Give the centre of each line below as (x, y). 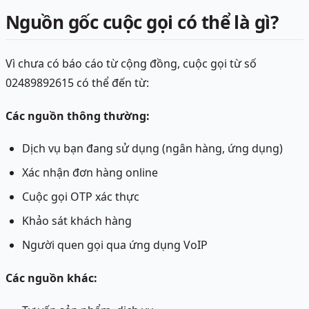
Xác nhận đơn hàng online (90, 173)
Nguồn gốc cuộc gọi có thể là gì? (142, 22)
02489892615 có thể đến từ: (77, 83)
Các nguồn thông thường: (78, 116)
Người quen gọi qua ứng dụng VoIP (115, 245)
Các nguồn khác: (51, 278)
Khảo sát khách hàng (77, 221)
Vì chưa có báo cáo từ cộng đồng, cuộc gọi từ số (131, 64)
